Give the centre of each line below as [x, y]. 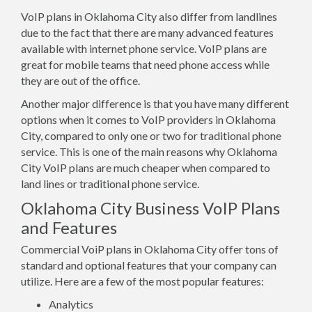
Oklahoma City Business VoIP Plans [150, 208]
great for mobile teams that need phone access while [145, 64]
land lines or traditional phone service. [110, 184]
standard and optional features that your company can [149, 265]
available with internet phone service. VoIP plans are [144, 48]
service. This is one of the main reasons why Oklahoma [149, 151]
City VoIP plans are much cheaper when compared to [146, 167]
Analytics [71, 304]
